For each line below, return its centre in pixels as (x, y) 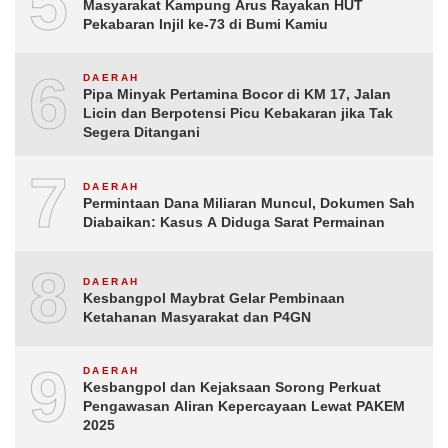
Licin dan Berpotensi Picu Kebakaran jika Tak (238, 113)
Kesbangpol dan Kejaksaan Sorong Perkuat (232, 387)
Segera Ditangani (141, 132)
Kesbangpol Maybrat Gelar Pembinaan (214, 297)
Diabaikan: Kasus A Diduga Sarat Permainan (234, 221)
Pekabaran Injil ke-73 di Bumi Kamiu (205, 23)
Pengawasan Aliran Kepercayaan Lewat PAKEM (244, 406)
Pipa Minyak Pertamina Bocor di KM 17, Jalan (237, 94)
